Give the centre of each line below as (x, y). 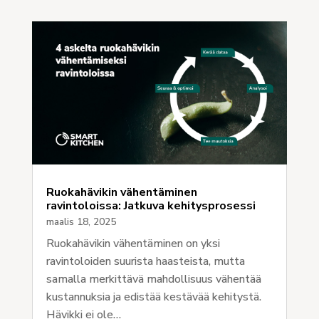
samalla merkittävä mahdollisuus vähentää (153, 279)
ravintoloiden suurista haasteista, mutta (145, 262)
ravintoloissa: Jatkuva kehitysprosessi (151, 206)
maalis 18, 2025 (81, 222)
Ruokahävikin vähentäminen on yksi (133, 244)
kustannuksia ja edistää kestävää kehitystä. (153, 297)
